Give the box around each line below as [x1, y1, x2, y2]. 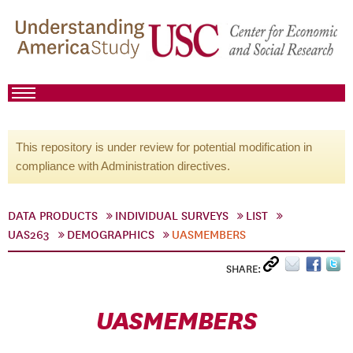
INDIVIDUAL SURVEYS [115, 209, 229, 223]
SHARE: [226, 262, 263, 276]
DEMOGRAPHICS [67, 228, 154, 242]
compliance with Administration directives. [16, 159, 230, 173]
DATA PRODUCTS [8, 209, 98, 223]
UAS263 [8, 228, 50, 242]
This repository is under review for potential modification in [16, 140, 312, 154]
